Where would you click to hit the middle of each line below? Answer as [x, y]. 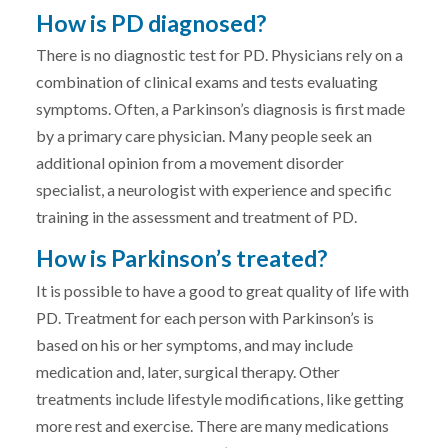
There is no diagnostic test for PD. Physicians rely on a [219, 55]
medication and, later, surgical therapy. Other [188, 371]
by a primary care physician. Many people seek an [204, 136]
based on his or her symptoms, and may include [194, 344]
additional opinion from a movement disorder [190, 163]
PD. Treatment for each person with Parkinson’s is [205, 317]
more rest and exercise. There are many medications [212, 425]
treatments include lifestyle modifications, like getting [220, 398]
